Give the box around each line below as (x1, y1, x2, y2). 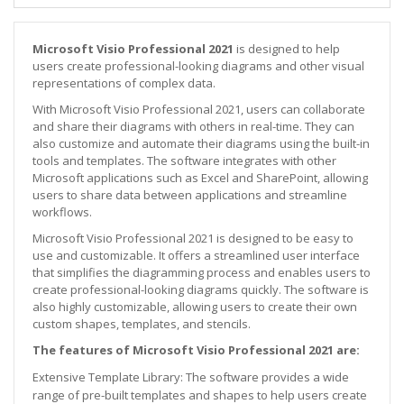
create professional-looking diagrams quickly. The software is (32, 280, 369, 298)
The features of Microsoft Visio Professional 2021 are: (32, 341, 360, 358)
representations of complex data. (32, 74, 216, 91)
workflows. (32, 203, 92, 220)
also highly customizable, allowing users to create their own (32, 298, 357, 315)
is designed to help (236, 40, 340, 57)
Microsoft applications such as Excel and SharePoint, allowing (32, 169, 368, 186)
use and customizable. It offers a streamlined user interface (32, 246, 360, 263)
